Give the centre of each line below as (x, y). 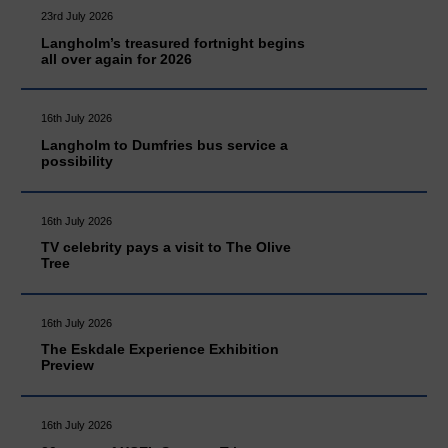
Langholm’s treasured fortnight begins (173, 42)
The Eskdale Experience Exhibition (160, 349)
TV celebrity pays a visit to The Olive (166, 247)
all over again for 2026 (117, 58)
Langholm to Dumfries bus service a (165, 144)
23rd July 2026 (77, 16)
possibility (77, 160)
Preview (68, 365)
